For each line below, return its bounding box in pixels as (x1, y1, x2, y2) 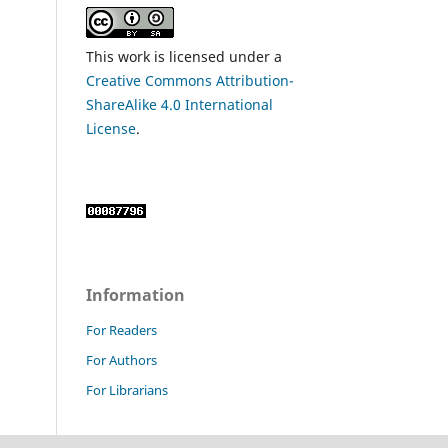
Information (86, 284, 185, 307)
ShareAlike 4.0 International (86, 95, 273, 115)
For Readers (86, 321, 157, 340)
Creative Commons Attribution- (86, 71, 294, 91)
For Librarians (86, 381, 168, 400)
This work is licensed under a (86, 47, 282, 67)
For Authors (86, 351, 157, 370)
